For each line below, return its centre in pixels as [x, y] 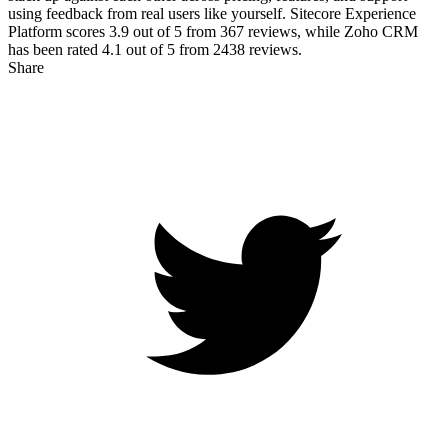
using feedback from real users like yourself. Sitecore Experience [212, 13]
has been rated [55, 49]
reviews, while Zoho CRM [331, 31]
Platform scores [58, 31]
